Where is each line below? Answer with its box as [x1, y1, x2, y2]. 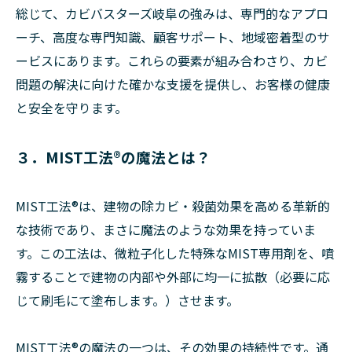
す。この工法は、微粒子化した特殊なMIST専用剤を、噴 [16, 244, 334, 262]
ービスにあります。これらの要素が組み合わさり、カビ [16, 51, 328, 70]
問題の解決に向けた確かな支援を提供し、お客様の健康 [16, 75, 330, 93]
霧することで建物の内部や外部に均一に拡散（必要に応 [16, 267, 330, 286]
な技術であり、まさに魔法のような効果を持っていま [16, 220, 316, 239]
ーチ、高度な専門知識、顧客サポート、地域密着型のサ [16, 27, 329, 46]
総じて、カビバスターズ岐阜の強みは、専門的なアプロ [16, 4, 328, 23]
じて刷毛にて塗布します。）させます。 [16, 291, 239, 310]
